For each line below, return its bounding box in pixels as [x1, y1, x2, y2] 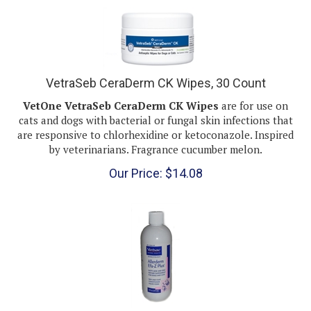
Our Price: [108, 152, 162, 167]
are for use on [221, 85, 288, 99]
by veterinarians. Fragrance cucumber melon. [49, 129, 262, 143]
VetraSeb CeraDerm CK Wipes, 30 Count [45, 62, 266, 77]
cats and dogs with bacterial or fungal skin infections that [18, 100, 293, 114]
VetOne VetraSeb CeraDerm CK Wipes [23, 85, 221, 99]
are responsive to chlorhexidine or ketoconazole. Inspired [17, 115, 294, 128]
